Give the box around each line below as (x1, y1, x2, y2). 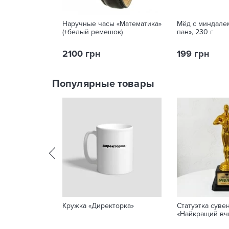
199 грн (177, 48, 209, 59)
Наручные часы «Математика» (62, 19, 162, 28)
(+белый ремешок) (62, 28, 123, 36)
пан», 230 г (177, 28, 213, 36)
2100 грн (62, 48, 100, 59)
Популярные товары (52, 78, 154, 90)
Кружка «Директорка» (62, 201, 134, 210)
